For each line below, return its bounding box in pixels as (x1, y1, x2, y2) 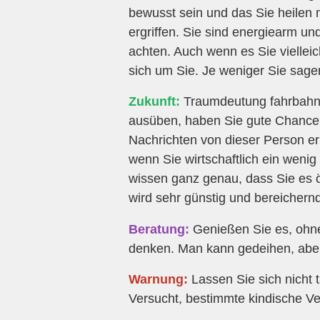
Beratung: (129, 221, 189, 236)
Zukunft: (129, 94, 180, 109)
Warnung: (129, 271, 188, 286)
